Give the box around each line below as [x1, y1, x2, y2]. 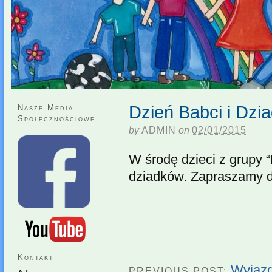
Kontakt [18, 252, 54, 262]
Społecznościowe [18, 114, 95, 123]
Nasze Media [18, 103, 73, 112]
